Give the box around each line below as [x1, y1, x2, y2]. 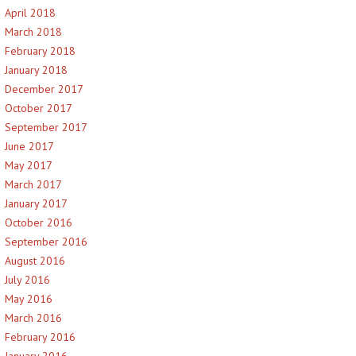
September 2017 [5, 120, 87, 134]
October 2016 [5, 215, 72, 230]
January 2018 [5, 63, 68, 77]
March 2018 [5, 25, 62, 39]
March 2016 [5, 311, 62, 325]
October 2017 [5, 101, 72, 115]
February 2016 [5, 330, 75, 344]
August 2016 [5, 253, 65, 268]
